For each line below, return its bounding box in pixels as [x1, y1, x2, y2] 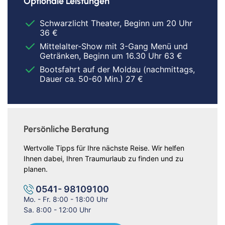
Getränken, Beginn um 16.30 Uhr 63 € [40, 51, 182, 61]
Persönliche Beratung [24, 124, 109, 135]
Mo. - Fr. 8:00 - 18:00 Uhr [24, 195, 108, 204]
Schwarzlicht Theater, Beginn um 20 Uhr [40, 18, 192, 29]
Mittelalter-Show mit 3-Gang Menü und [40, 41, 188, 52]
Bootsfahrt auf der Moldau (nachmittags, [40, 64, 195, 75]
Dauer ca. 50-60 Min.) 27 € [40, 74, 143, 84]
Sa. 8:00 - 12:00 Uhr [24, 205, 91, 214]
